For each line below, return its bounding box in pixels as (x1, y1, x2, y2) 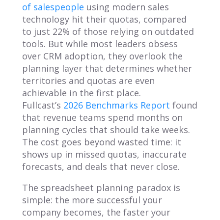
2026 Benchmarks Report (63, 99, 170, 111)
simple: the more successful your (22, 193, 162, 206)
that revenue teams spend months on (22, 111, 183, 123)
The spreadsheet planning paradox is (22, 181, 180, 193)
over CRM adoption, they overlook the (22, 50, 183, 62)
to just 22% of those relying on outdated (22, 25, 194, 37)
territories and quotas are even (22, 74, 155, 86)
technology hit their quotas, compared (22, 13, 187, 25)
